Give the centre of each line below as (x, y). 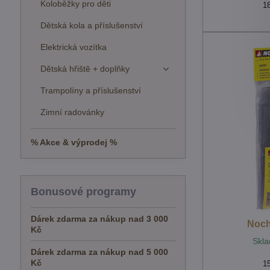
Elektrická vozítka (73, 47)
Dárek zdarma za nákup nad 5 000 (99, 252)
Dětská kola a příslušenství (91, 25)
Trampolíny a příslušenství (90, 90)
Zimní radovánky (72, 112)
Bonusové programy (83, 192)
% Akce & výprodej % (74, 142)
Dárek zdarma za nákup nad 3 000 (99, 219)
